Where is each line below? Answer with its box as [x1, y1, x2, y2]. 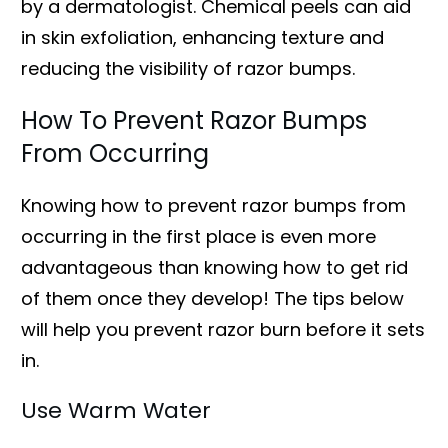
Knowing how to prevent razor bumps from [21, 192, 406, 218]
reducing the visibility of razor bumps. [21, 55, 355, 81]
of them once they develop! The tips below [21, 285, 404, 311]
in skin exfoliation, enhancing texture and [21, 24, 384, 50]
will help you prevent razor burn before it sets [21, 316, 425, 342]
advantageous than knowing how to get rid [21, 254, 408, 280]
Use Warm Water [21, 394, 211, 426]
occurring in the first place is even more [21, 223, 376, 249]
